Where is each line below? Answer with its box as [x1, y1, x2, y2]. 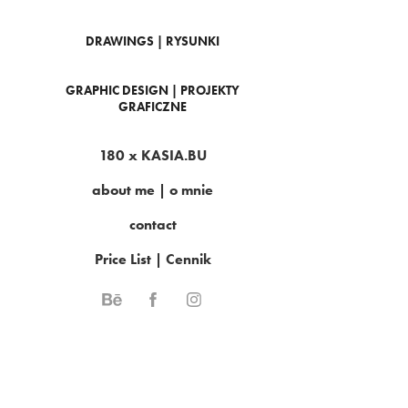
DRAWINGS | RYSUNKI [86, 34, 220, 49]
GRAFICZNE [118, 99, 188, 115]
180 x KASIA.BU [98, 147, 207, 164]
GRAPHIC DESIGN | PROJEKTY [66, 83, 240, 98]
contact [128, 216, 177, 233]
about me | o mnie [92, 181, 214, 199]
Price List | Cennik [94, 250, 211, 268]
